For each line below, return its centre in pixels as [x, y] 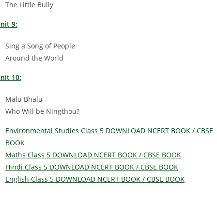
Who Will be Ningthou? [42, 111]
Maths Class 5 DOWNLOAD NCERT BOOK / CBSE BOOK [93, 155]
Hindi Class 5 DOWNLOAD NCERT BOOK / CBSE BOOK [92, 167]
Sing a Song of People [40, 46]
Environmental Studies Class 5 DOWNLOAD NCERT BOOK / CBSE [109, 130]
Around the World [34, 58]
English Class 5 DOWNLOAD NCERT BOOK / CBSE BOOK [95, 179]
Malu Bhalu [24, 99]
